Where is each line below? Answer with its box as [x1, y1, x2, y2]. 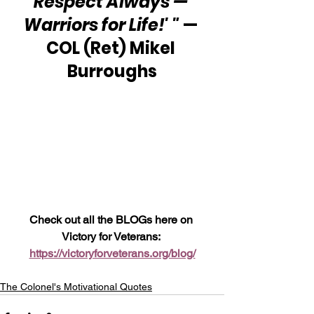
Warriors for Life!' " [23, 13, 179, 37]
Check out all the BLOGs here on [29, 212, 196, 226]
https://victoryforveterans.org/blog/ [29, 246, 196, 260]
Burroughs [67, 60, 157, 83]
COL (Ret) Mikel [46, 36, 179, 60]
